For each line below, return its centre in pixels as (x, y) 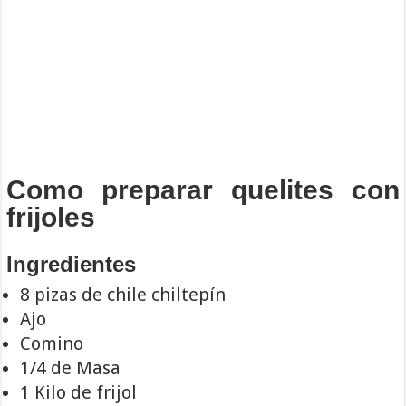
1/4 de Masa (71, 367)
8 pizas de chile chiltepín (123, 294)
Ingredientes (72, 264)
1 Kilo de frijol (79, 392)
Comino (52, 343)
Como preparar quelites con (203, 189)
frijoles (51, 217)
